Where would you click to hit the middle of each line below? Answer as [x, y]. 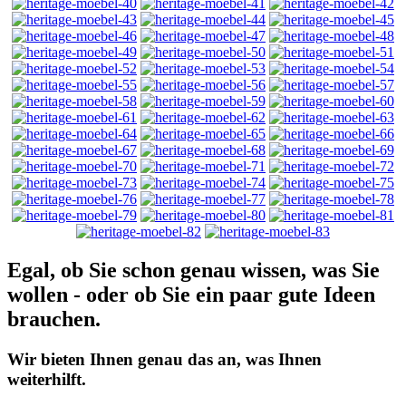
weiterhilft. [47, 379]
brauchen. [54, 319]
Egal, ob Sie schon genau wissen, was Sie [193, 270]
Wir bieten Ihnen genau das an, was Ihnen [164, 359]
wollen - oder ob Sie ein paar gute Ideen [191, 294]
